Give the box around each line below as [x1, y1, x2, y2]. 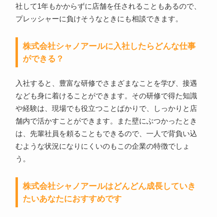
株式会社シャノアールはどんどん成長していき [22, 181, 196, 191]
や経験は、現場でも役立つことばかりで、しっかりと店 [15, 105, 197, 113]
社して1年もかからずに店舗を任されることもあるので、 [15, 2, 201, 11]
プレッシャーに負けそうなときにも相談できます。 [15, 15, 183, 23]
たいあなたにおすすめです [22, 194, 122, 204]
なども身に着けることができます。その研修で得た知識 [15, 92, 197, 100]
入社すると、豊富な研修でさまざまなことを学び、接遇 [15, 79, 197, 88]
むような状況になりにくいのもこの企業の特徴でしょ [15, 142, 190, 151]
